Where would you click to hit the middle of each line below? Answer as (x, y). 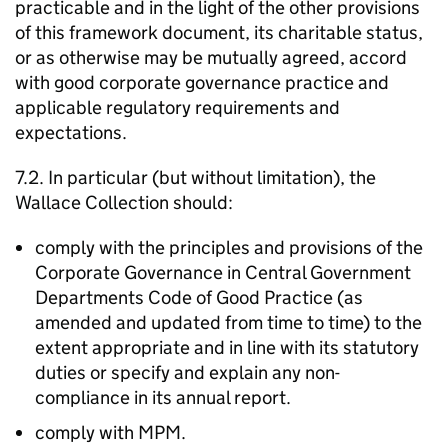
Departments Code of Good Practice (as (199, 297)
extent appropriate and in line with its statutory (227, 347)
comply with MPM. (110, 432)
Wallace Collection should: (124, 202)
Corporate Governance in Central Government (223, 272)
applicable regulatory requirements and (177, 107)
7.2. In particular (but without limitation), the (195, 177)
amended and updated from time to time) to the (228, 322)
